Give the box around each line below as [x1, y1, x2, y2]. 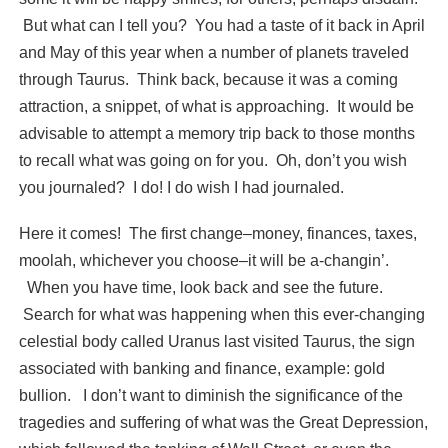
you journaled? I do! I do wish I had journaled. [18, 178, 344, 196]
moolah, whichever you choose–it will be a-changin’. [18, 251, 389, 269]
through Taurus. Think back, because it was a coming [18, 70, 398, 88]
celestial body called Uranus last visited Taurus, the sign [18, 332, 415, 350]
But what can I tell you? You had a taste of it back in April [18, 16, 425, 34]
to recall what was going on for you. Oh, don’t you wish [18, 151, 407, 169]
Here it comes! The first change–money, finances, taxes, [18, 224, 417, 242]
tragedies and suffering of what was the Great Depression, [18, 413, 428, 431]
